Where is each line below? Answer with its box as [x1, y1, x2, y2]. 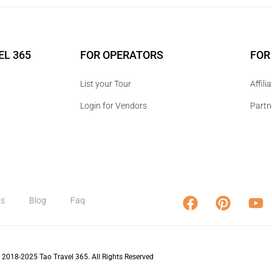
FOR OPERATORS [80, 49, 163, 62]
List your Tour [80, 78, 131, 89]
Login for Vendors [80, 100, 147, 110]
